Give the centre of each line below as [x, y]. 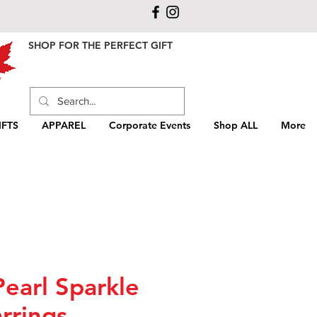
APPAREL [64, 125]
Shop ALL [236, 125]
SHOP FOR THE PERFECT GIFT [100, 45]
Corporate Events [150, 125]
